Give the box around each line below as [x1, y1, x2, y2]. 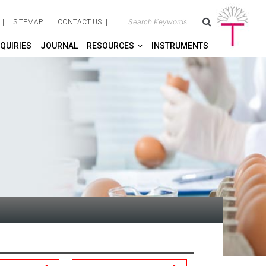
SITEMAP [13, 18, 43, 26]
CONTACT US [58, 18, 102, 26]
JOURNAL [40, 41, 78, 50]
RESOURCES [87, 41, 134, 50]
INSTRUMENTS [151, 41, 208, 50]
